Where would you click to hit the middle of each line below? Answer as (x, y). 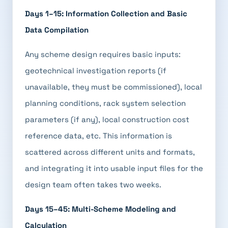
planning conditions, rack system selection (105, 103)
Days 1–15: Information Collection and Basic (106, 13)
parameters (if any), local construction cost (107, 119)
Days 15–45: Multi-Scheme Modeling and (101, 209)
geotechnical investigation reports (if (96, 70)
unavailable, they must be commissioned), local (113, 87)
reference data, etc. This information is (98, 136)
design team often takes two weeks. (93, 184)
